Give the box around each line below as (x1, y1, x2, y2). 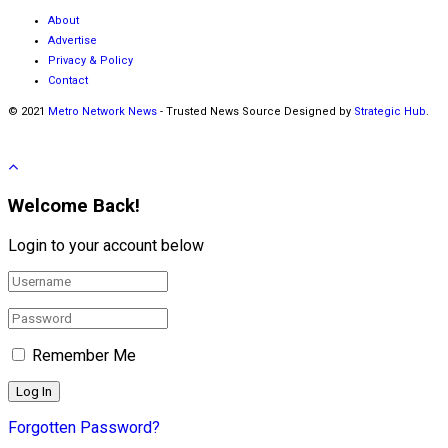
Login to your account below (8, 235, 204, 255)
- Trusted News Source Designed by (157, 104, 354, 118)
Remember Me (32, 345, 136, 365)
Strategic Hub (354, 104, 426, 118)
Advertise (48, 33, 97, 47)
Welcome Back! (8, 194, 140, 217)
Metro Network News (48, 104, 157, 118)
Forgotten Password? (8, 417, 160, 437)
